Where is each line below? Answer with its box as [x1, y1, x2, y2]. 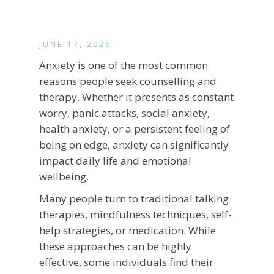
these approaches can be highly [39, 239, 191, 253]
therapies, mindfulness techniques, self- [39, 207, 232, 221]
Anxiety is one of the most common [39, 58, 208, 72]
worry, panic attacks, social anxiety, [39, 106, 210, 120]
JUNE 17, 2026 [39, 39, 112, 50]
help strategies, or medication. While [39, 223, 216, 237]
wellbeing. [39, 169, 89, 183]
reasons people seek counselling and [39, 74, 217, 88]
